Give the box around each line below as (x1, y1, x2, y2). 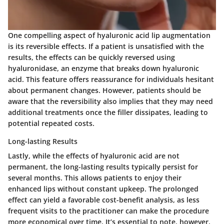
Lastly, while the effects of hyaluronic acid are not (8, 151, 179, 161)
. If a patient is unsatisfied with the (84, 41, 204, 51)
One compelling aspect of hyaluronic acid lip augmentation (8, 30, 210, 40)
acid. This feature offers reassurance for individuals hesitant (8, 74, 214, 84)
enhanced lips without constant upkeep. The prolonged (8, 184, 198, 194)
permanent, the (8, 162, 63, 172)
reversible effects (26, 41, 84, 51)
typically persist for (129, 162, 198, 172)
